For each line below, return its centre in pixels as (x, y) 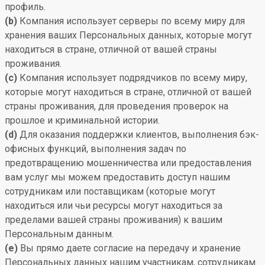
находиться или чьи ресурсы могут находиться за (114, 206)
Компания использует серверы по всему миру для (131, 21)
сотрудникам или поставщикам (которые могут (110, 191)
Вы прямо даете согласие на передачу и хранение (129, 248)
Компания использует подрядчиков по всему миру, (132, 78)
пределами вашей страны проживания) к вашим (114, 220)
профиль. (25, 7)
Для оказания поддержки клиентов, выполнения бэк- (138, 135)
